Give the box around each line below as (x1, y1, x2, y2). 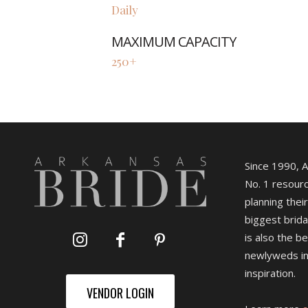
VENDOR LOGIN (86, 283, 154, 302)
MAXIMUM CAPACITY (111, 32, 236, 51)
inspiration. (244, 266, 296, 280)
